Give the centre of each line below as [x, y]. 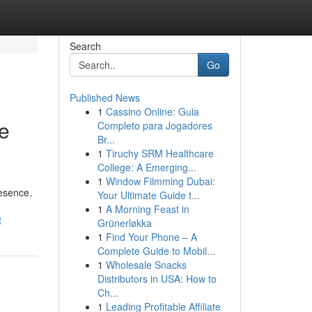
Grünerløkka [124, 223]
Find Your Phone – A [151, 237]
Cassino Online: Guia [152, 111]
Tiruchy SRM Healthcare [159, 153]
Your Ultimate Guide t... [148, 195]
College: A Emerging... [147, 167]
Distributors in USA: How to [157, 279]
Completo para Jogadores [155, 125]
